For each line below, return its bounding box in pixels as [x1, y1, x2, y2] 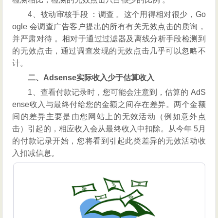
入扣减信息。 [12, 148, 59, 157]
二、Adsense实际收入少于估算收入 [28, 73, 155, 82]
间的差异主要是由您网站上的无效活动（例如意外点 [12, 112, 206, 121]
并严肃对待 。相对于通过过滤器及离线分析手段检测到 [12, 34, 206, 43]
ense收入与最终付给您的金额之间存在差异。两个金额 [12, 100, 206, 109]
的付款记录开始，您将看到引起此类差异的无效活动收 [12, 136, 206, 145]
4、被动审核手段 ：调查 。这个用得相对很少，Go [28, 10, 206, 18]
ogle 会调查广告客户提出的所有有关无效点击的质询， [12, 22, 206, 31]
